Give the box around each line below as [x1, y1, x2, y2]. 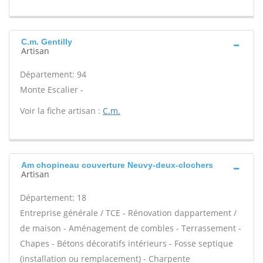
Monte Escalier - [20, 84, 83, 95]
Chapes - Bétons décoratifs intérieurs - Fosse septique [20, 238, 233, 249]
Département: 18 [20, 192, 86, 203]
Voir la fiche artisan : [20, 105, 103, 116]
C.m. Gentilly [21, 37, 72, 46]
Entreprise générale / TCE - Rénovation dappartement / [20, 207, 237, 218]
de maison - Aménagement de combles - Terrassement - [20, 222, 241, 234]
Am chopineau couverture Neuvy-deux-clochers [21, 160, 213, 170]
